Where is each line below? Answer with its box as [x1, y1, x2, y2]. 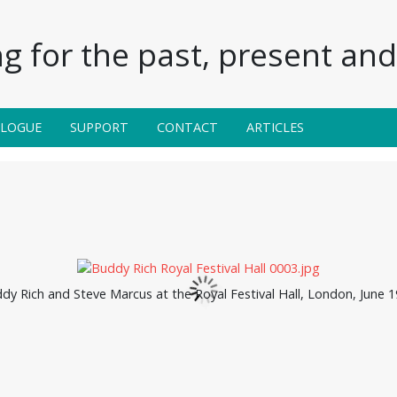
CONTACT [157, 118, 218, 136]
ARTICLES [246, 118, 304, 136]
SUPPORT [70, 118, 128, 136]
